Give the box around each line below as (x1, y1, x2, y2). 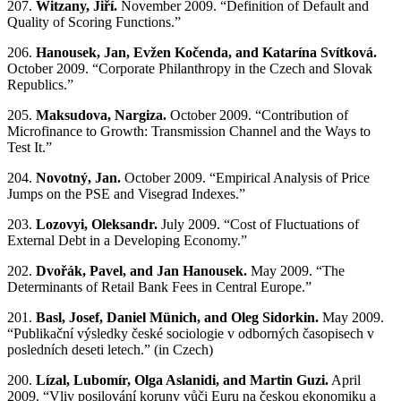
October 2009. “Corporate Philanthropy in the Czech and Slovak (7, 61, 372, 77)
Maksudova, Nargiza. (36, 107, 166, 124)
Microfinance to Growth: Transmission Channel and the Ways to (7, 124, 371, 140)
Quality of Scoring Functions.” (7, 14, 181, 30)
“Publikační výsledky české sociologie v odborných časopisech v (7, 326, 374, 342)
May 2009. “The (247, 263, 345, 279)
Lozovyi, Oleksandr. (36, 217, 158, 233)
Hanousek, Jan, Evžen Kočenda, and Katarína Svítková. (36, 45, 377, 61)
